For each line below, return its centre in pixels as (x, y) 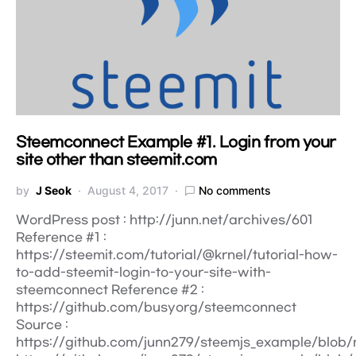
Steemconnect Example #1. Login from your (176, 143)
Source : (42, 325)
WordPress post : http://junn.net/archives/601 (164, 220)
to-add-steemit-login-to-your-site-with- (143, 273)
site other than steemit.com (116, 160)
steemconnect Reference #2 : (110, 290)
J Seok (54, 190)
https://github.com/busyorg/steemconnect (156, 308)
